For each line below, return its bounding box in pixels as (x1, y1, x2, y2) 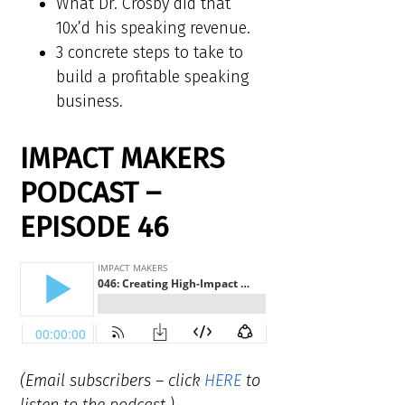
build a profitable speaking (56, 67, 250, 88)
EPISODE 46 (20, 210, 169, 245)
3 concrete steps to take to (56, 42, 244, 63)
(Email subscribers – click (20, 371, 205, 391)
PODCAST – (20, 175, 162, 211)
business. (56, 91, 124, 112)
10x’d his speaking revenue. (56, 18, 251, 39)
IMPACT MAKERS (20, 141, 225, 176)
